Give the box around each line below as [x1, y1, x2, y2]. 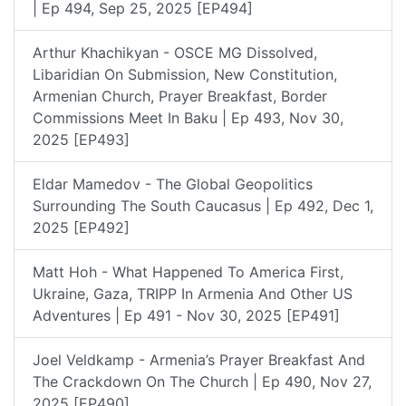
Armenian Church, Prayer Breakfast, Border [33, 86, 327, 105]
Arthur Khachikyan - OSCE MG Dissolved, [33, 43, 317, 62]
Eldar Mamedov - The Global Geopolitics [33, 174, 313, 193]
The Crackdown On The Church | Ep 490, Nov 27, [33, 372, 372, 391]
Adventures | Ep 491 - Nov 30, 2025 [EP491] [33, 305, 340, 324]
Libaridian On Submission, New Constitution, [33, 64, 337, 83]
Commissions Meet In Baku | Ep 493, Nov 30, [33, 108, 343, 127]
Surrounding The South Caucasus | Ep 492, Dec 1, [33, 196, 373, 215]
